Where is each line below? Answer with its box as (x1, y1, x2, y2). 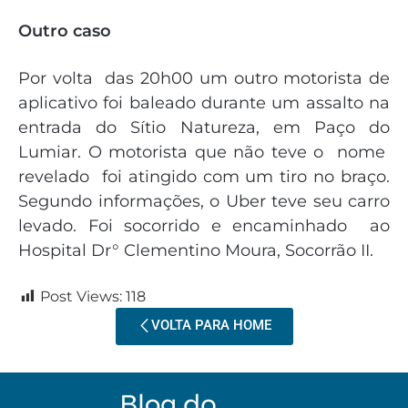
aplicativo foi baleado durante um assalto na (18, 93, 390, 114)
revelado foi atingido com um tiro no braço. (18, 167, 390, 188)
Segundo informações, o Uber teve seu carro (18, 191, 390, 212)
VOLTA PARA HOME (150, 317, 271, 334)
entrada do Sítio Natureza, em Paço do (18, 117, 390, 138)
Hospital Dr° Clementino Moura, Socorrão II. (18, 240, 373, 261)
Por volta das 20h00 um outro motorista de (18, 68, 390, 89)
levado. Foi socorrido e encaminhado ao (18, 216, 390, 237)
